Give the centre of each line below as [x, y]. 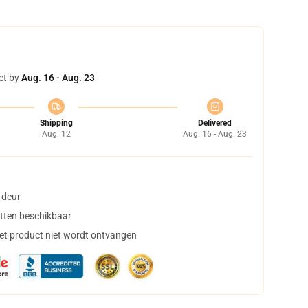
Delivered [215, 123]
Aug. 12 [56, 134]
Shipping [56, 123]
